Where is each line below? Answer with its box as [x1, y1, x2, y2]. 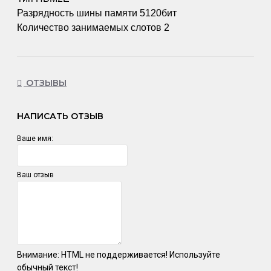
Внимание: [17, 249, 59, 260]
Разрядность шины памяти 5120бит [17, 7, 177, 18]
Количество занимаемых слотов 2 [17, 22, 169, 33]
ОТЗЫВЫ [24, 77, 67, 89]
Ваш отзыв [17, 170, 54, 179]
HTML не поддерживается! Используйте [59, 249, 220, 260]
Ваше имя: [17, 134, 53, 143]
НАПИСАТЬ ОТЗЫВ [17, 110, 103, 122]
